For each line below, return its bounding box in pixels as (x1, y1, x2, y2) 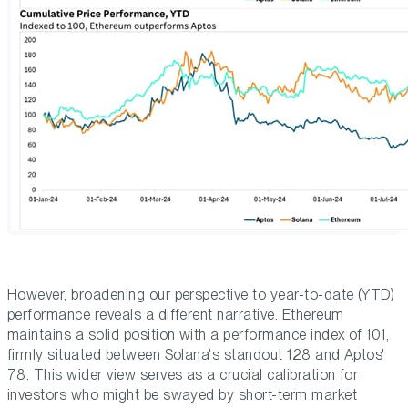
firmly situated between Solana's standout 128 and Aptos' (7, 346, 385, 364)
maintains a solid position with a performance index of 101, (7, 326, 390, 344)
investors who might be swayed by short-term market (7, 386, 358, 404)
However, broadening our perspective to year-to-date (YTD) (7, 286, 395, 304)
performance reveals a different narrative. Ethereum (7, 306, 344, 324)
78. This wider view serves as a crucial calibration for (7, 366, 359, 384)
